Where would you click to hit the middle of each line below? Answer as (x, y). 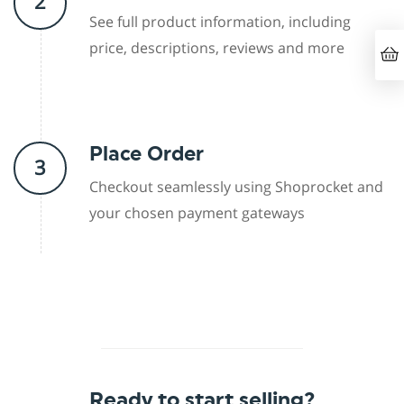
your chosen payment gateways (197, 213)
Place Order (146, 154)
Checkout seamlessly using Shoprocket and (236, 187)
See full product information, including (220, 21)
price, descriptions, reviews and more (216, 47)
